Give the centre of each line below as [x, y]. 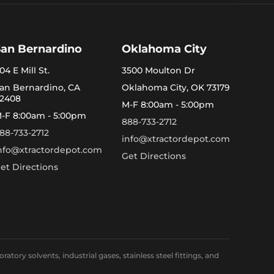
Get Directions [154, 156]
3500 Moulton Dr [158, 70]
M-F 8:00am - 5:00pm [168, 104]
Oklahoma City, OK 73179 [176, 87]
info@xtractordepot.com [176, 139]
